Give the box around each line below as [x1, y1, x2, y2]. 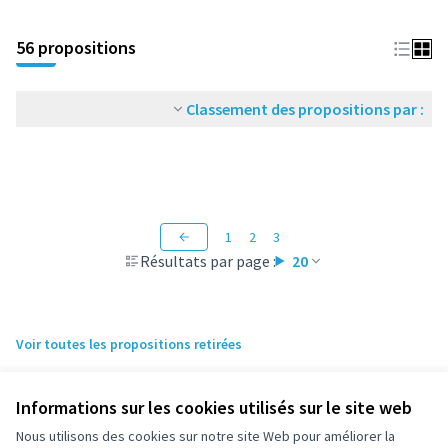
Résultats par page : [139, 251, 276, 271]
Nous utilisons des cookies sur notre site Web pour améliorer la [16, 427, 395, 445]
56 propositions [16, 36, 136, 59]
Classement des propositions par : [186, 99, 424, 119]
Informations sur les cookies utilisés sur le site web [16, 396, 412, 419]
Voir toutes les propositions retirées [16, 335, 242, 353]
